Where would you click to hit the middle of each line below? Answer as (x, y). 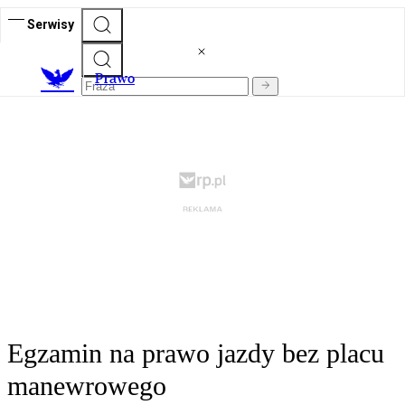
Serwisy (51, 24)
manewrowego (87, 386)
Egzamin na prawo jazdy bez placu (196, 353)
